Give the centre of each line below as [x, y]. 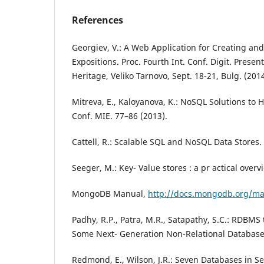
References [98, 20]
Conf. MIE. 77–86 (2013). [120, 115]
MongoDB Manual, [110, 193]
